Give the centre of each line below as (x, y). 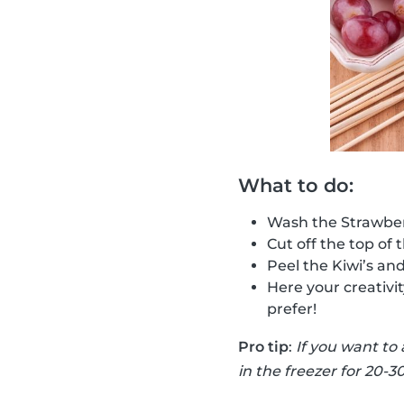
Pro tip (263, 347)
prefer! (292, 309)
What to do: (296, 186)
